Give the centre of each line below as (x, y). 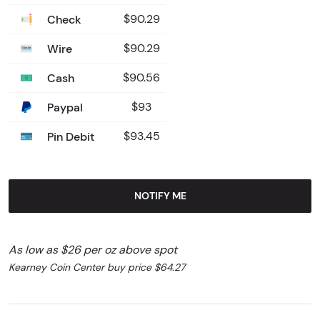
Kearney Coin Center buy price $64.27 (97, 267)
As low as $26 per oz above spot (93, 250)
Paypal (64, 107)
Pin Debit (69, 137)
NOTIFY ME (160, 196)
